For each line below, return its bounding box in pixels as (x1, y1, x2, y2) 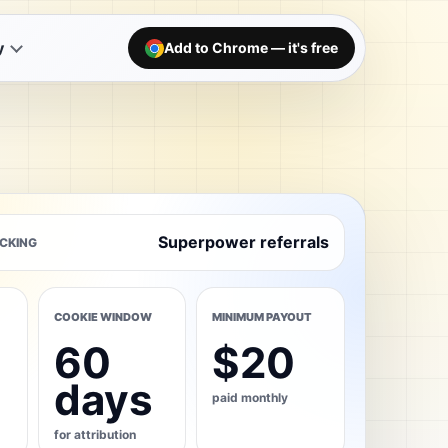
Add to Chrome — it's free (164, 39, 338, 56)
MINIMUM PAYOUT (212, 309, 313, 324)
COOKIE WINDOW (53, 309, 152, 324)
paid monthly (212, 389, 289, 405)
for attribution (53, 426, 136, 442)
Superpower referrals (157, 231, 329, 252)
